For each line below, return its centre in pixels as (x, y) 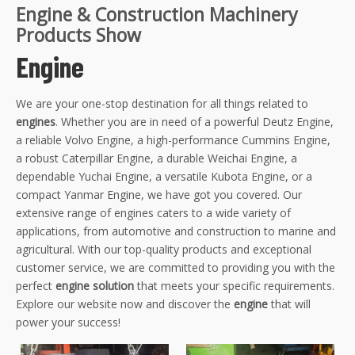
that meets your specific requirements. (234, 286)
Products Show (78, 35)
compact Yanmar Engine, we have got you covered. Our (159, 195)
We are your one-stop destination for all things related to (162, 104)
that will (289, 304)
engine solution (93, 286)
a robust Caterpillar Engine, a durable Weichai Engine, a (157, 158)
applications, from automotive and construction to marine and (176, 231)
